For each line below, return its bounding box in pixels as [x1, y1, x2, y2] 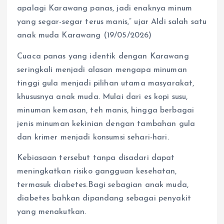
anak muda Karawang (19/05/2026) [17, 31, 152, 40]
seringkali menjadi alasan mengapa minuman [17, 65, 187, 74]
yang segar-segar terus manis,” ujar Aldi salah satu [17, 18, 207, 26]
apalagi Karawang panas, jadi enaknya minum [17, 4, 192, 13]
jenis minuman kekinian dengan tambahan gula [17, 119, 195, 128]
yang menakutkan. [17, 207, 86, 216]
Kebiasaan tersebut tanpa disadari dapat [17, 153, 175, 162]
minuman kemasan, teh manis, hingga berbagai [17, 106, 194, 114]
